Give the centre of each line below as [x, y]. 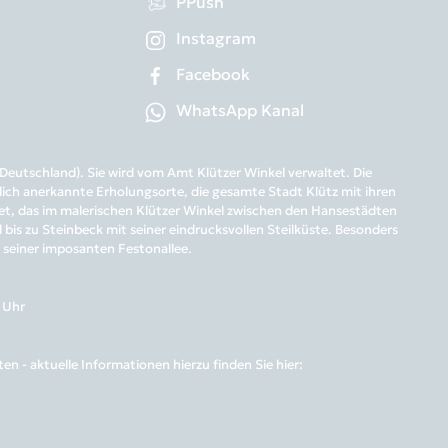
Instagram [215, 37]
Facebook [212, 73]
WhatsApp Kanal [239, 109]
